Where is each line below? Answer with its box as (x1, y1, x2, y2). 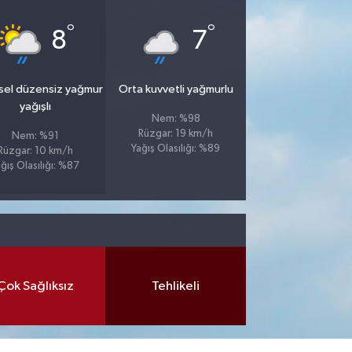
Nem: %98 (151, 114, 200, 124)
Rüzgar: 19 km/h (138, 129, 214, 139)
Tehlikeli (152, 279, 200, 293)
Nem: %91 (11, 131, 59, 141)
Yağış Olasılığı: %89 (131, 144, 221, 154)
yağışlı (19, 101, 51, 112)
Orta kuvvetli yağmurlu (118, 83, 233, 95)
